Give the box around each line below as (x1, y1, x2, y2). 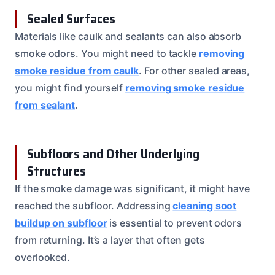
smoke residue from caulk (15, 64, 139, 77)
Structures (27, 160, 87, 181)
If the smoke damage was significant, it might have (15, 182, 250, 195)
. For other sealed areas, (139, 64, 250, 77)
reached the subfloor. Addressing (15, 199, 173, 212)
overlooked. (15, 250, 71, 263)
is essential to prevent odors (107, 216, 242, 229)
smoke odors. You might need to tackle (15, 47, 199, 60)
